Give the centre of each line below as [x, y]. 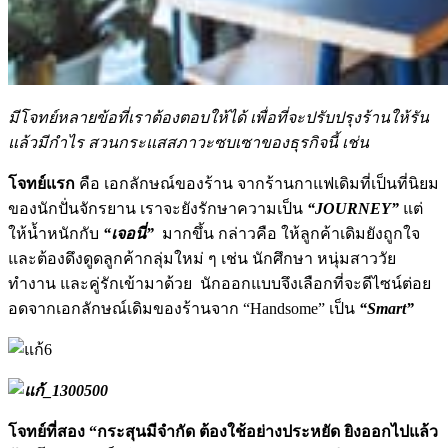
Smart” [390, 308]
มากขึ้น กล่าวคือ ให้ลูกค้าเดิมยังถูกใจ [287, 233]
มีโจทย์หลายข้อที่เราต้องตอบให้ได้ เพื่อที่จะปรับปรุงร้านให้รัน [218, 117]
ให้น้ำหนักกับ [55, 233]
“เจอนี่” [128, 233]
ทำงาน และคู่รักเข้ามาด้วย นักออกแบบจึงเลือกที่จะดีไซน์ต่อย [219, 283]
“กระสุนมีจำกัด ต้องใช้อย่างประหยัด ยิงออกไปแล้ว [263, 431]
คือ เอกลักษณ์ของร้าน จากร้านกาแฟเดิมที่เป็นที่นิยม [257, 183]
